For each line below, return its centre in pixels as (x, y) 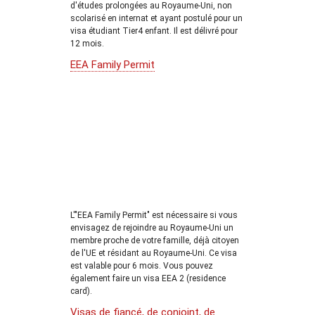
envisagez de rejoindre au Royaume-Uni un (152, 228)
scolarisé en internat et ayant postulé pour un (156, 18)
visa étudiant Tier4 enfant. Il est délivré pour (154, 31)
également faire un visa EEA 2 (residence (148, 278)
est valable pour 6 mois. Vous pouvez (142, 266)
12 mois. (87, 43)
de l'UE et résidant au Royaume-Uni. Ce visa (154, 253)
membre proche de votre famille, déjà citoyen (155, 240)
